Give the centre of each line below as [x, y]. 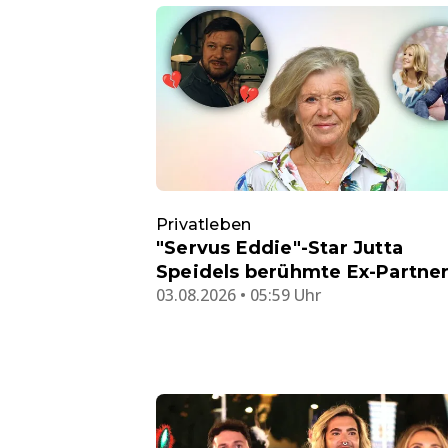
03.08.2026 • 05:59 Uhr [238, 294]
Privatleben [204, 224]
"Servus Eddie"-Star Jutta [279, 247]
